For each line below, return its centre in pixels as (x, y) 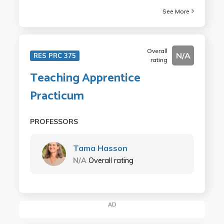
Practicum (57, 96)
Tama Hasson (100, 148)
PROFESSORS (54, 121)
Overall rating (111, 160)
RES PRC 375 (54, 55)
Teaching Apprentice (85, 78)
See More (176, 11)
